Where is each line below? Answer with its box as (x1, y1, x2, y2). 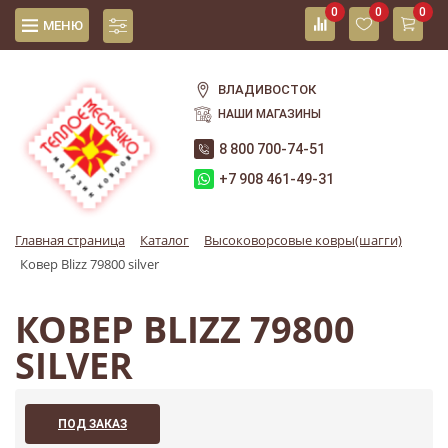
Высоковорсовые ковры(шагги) (204, 231, 402, 250)
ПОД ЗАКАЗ (58, 416, 127, 431)
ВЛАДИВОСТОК (218, 82, 317, 97)
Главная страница (15, 231, 125, 250)
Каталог (140, 231, 189, 250)
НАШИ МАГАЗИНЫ (218, 107, 322, 121)
